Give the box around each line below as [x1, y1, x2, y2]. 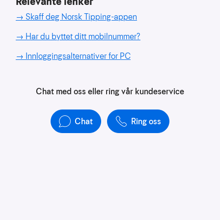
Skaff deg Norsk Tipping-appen [26, 11, 137, 23]
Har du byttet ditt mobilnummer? [26, 31, 140, 42]
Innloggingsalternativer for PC [26, 51, 131, 62]
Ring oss [131, 115, 161, 127]
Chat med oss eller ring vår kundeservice [36, 86, 184, 97]
